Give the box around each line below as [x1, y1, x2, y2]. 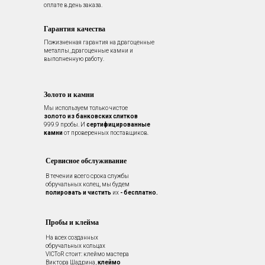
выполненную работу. [44, 56, 104, 63]
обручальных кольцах [46, 243, 105, 250]
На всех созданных [46, 234, 98, 241]
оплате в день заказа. [44, 2, 102, 9]
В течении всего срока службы [46, 173, 129, 180]
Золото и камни [44, 89, 94, 100]
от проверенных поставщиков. [63, 130, 148, 137]
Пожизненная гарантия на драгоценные [44, 39, 154, 46]
